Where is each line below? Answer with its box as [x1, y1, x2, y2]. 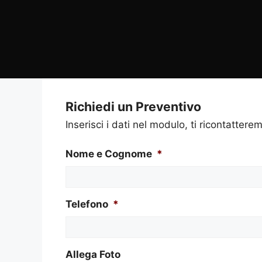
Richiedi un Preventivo [65, 98, 201, 114]
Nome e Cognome [65, 148, 152, 160]
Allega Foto [65, 249, 120, 260]
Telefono [65, 198, 108, 210]
